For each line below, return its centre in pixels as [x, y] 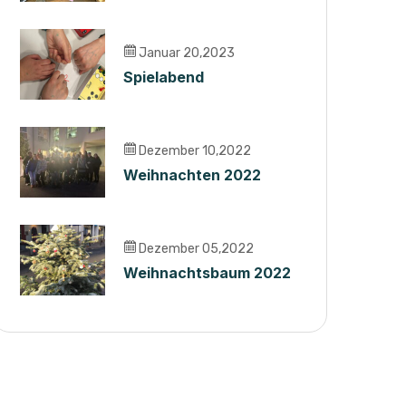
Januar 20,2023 [185, 53]
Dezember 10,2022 [193, 151]
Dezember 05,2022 [195, 249]
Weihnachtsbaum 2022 [207, 273]
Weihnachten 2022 [192, 175]
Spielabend [164, 77]
